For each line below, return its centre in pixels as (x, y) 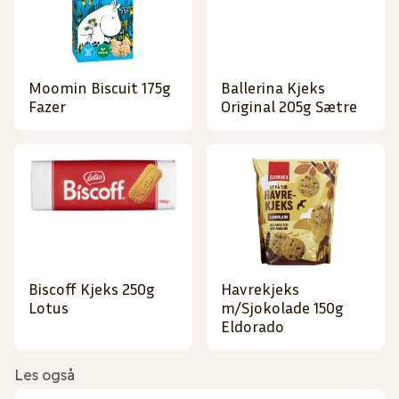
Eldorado (252, 326)
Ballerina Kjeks (273, 88)
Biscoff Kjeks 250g (92, 289)
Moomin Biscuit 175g (100, 88)
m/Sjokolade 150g (282, 308)
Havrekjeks (260, 289)
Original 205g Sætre (289, 106)
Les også (45, 375)
